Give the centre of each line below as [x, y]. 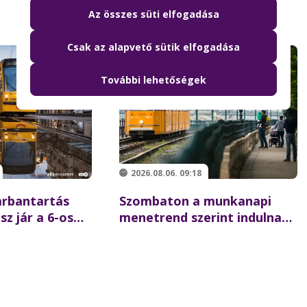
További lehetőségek [153, 79]
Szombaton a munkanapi [195, 201]
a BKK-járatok [163, 234]
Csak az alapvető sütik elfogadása [153, 47]
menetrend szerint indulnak [204, 217]
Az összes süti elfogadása [153, 14]
